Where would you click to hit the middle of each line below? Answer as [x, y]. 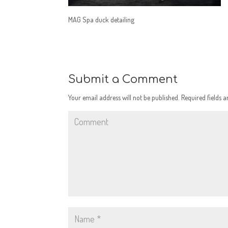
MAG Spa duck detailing [102, 20]
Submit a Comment [123, 79]
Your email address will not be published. [124, 97]
